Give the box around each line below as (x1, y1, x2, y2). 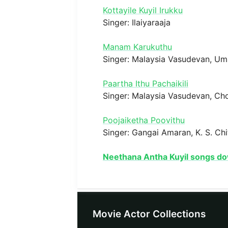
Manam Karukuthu (103, 41, 172, 52)
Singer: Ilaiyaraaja (103, 17, 170, 27)
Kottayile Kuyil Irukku (103, 5, 183, 15)
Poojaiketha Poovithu (103, 115, 185, 125)
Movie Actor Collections (93, 208, 206, 220)
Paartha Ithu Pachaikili (103, 78, 188, 89)
